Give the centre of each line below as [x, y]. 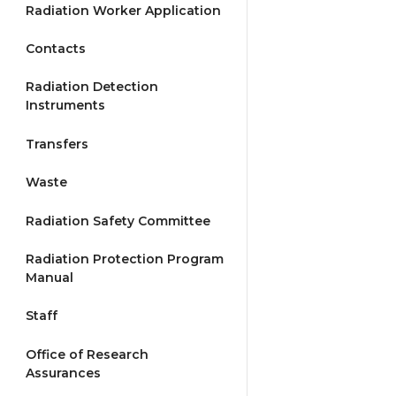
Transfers [57, 144]
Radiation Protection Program [125, 259]
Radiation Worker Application [123, 10]
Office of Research [87, 354]
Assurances [63, 373]
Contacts [56, 49]
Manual [49, 277]
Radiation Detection [92, 87]
